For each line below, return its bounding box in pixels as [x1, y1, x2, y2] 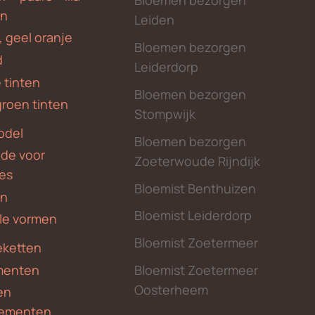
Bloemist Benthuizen [134, 179, 257, 197]
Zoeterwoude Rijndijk [134, 152, 261, 169]
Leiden [134, 11, 175, 29]
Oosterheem [134, 281, 209, 299]
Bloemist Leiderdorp [134, 207, 252, 224]
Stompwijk [134, 105, 196, 123]
